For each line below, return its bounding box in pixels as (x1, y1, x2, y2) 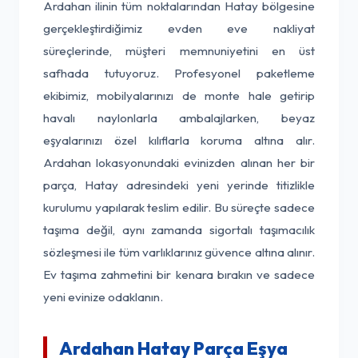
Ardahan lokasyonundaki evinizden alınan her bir (43, 155, 315, 170)
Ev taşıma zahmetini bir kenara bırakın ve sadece (43, 267, 315, 282)
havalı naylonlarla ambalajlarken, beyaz (43, 110, 315, 125)
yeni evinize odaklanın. (43, 289, 163, 304)
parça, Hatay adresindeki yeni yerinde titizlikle (43, 177, 315, 193)
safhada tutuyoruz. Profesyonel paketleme (43, 66, 315, 81)
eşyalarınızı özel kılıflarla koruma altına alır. (43, 133, 315, 148)
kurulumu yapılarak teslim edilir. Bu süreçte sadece (43, 200, 315, 215)
